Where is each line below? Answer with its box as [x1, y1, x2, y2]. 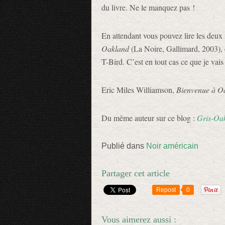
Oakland [101, 43, 129, 54]
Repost [156, 186, 176, 193]
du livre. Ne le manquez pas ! [101, 2, 195, 13]
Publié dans [101, 142, 144, 150]
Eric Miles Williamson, [101, 84, 176, 95]
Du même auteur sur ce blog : [101, 113, 197, 123]
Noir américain [146, 142, 198, 150]
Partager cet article [101, 168, 170, 178]
